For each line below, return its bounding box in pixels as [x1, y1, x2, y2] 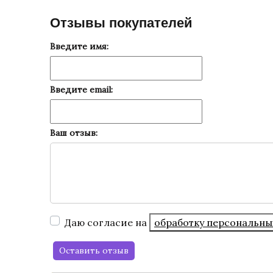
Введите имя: [50, 41, 108, 52]
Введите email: [50, 84, 113, 95]
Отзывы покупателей [50, 15, 193, 30]
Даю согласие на [65, 216, 149, 229]
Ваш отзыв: [50, 127, 97, 138]
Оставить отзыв [59, 245, 129, 256]
